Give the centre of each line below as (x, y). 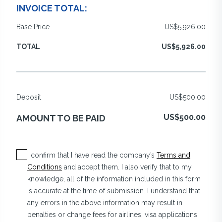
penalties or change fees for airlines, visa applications (112, 215)
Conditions (45, 167)
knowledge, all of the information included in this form (114, 179)
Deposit (29, 97)
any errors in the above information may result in (105, 203)
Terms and (173, 155)
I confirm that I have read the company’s (92, 155)
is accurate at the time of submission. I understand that (114, 191)
